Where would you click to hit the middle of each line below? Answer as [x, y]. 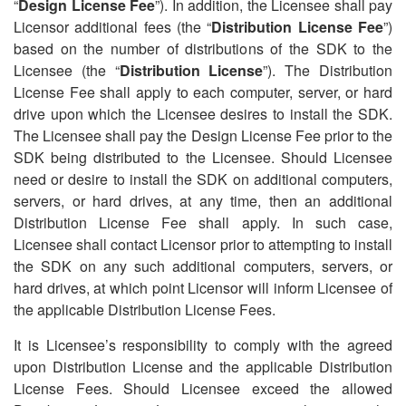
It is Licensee [59, 345]
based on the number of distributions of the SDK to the [203, 48]
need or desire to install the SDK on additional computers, [203, 179]
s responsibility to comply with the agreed [250, 345]
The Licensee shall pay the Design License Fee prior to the [203, 135]
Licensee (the [64, 70]
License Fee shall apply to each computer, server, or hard [203, 92]
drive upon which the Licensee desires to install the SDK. [203, 114]
